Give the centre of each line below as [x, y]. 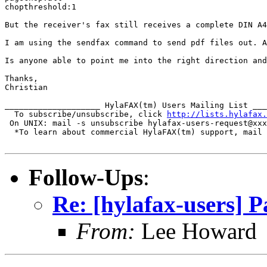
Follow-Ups [86, 177]
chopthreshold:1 [41, 7]
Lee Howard [196, 231]
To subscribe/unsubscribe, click [86, 114]
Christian [26, 87]
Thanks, [21, 78]
